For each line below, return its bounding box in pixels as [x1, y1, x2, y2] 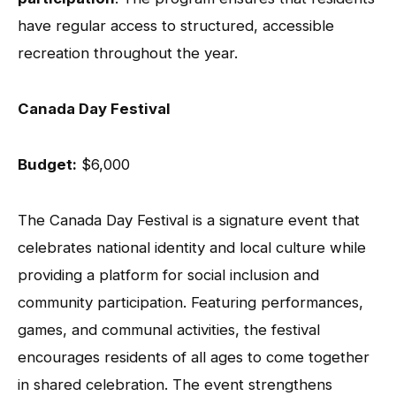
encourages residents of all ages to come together [18, 347, 369, 366]
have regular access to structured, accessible [18, 16, 334, 34]
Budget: [18, 155, 77, 173]
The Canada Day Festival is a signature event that [18, 210, 360, 229]
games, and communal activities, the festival [18, 320, 320, 339]
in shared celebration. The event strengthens [18, 375, 332, 393]
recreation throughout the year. [18, 43, 238, 62]
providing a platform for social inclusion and [18, 265, 319, 284]
